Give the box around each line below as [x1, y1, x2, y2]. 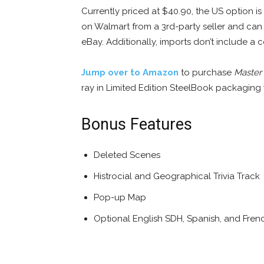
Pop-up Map [94, 192, 146, 203]
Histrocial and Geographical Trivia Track [94, 171, 260, 182]
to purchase [179, 67, 234, 78]
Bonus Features [81, 115, 192, 134]
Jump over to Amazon [81, 67, 179, 78]
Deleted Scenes [94, 150, 160, 161]
